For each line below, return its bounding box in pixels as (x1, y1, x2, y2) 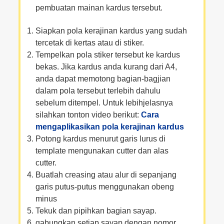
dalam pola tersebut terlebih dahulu (35, 86, 160, 95)
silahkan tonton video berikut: (35, 110, 141, 119)
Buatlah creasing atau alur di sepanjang (35, 170, 176, 179)
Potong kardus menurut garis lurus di (35, 134, 165, 143)
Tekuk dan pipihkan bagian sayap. (35, 206, 156, 215)
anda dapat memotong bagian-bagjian (35, 74, 170, 83)
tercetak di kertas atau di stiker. (35, 38, 144, 47)
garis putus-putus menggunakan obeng (35, 182, 174, 191)
